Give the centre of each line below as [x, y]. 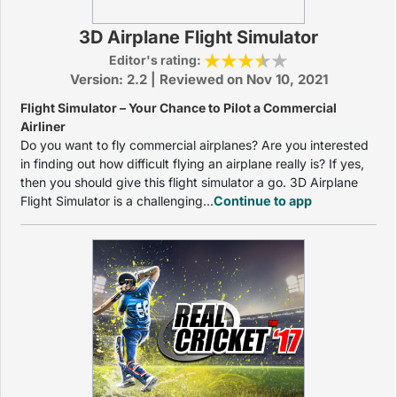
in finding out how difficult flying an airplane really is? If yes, [192, 163]
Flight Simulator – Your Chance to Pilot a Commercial [179, 108]
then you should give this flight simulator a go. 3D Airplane [189, 182]
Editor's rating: [156, 60]
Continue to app [263, 201]
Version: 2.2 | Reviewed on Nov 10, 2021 [198, 79]
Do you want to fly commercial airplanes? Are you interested [195, 145]
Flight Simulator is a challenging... [117, 201]
